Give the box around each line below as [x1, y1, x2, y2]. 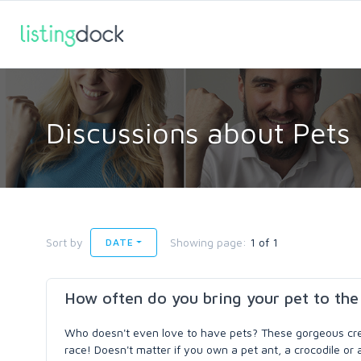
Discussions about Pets [46, 115, 351, 150]
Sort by [46, 235, 83, 249]
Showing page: [170, 235, 251, 249]
